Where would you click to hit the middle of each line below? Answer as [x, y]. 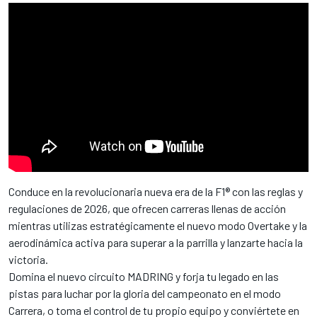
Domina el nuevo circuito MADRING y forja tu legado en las [144, 276]
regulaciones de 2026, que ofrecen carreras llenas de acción [147, 208]
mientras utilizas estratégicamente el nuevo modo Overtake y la [158, 225]
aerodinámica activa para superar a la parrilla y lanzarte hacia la [156, 242]
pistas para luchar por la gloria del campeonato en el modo [145, 293]
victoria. [28, 259]
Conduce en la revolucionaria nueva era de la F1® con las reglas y [156, 191]
